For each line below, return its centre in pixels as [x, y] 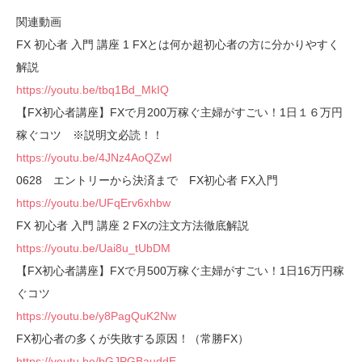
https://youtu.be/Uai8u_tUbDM [93, 248]
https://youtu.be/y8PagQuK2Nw [96, 316]
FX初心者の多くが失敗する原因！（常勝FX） [133, 339]
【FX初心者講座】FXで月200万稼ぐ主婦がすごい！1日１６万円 [179, 113]
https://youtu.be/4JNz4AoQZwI [94, 158]
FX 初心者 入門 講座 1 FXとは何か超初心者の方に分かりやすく [178, 45]
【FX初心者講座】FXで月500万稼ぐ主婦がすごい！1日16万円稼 [180, 271]
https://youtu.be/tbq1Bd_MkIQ [93, 90]
